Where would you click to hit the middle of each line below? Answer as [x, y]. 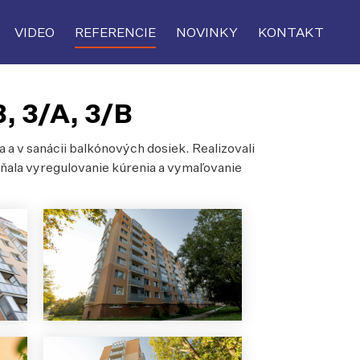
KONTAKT [291, 32]
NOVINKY [207, 32]
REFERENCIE [115, 32]
